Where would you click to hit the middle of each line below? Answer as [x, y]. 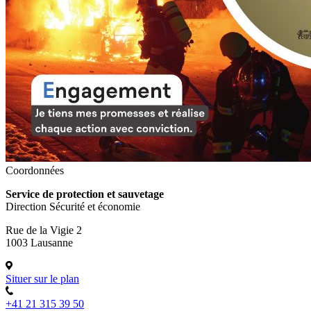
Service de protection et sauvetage [85, 194]
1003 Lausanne [39, 242]
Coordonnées [35, 170]
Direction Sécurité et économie [73, 206]
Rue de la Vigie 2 [44, 230]
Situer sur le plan [42, 278]
